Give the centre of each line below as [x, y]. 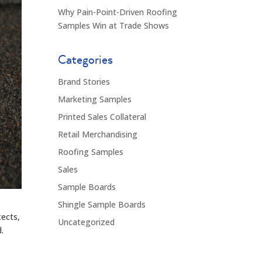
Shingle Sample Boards [101, 204]
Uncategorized [86, 222]
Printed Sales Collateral [102, 117]
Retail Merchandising [97, 134]
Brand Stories [84, 82]
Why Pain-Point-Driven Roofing [117, 12]
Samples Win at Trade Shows [113, 25]
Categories [85, 59]
